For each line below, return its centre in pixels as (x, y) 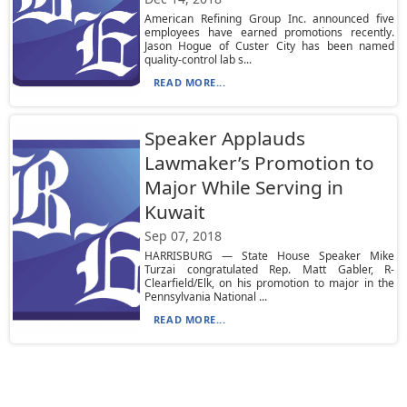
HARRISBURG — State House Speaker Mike (269, 256)
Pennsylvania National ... (205, 297)
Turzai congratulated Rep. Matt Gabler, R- (269, 269)
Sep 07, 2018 (183, 236)
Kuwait (174, 212)
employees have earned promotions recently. (269, 32)
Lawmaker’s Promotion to (259, 163)
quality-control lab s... (198, 60)
